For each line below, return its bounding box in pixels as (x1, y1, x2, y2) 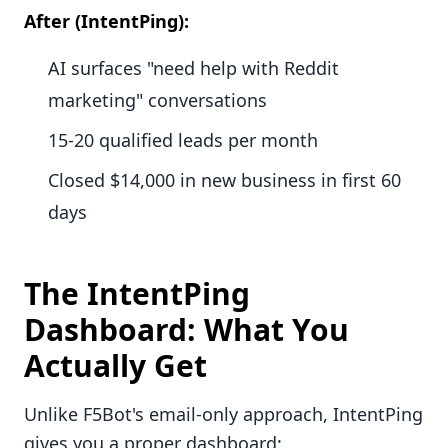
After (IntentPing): (24, 9, 189, 34)
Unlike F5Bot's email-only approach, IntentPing (24, 402, 423, 427)
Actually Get (24, 345, 207, 387)
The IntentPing (24, 273, 250, 315)
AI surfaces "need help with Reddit (48, 56, 339, 81)
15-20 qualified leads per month (48, 128, 318, 153)
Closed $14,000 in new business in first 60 (48, 168, 401, 193)
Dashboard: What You (24, 309, 349, 351)
